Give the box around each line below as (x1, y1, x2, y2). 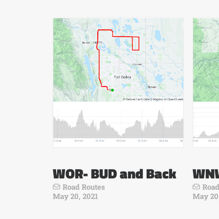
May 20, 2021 (53, 191, 98, 201)
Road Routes (63, 182, 105, 192)
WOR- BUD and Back (53, 163, 176, 184)
